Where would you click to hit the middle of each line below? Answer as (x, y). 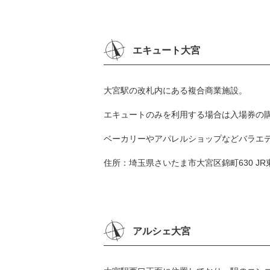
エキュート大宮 (166, 50)
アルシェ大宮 (162, 231)
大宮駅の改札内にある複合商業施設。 (175, 90)
